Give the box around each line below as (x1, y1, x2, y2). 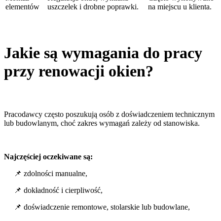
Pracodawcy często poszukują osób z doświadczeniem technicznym (4, 110, 215, 119)
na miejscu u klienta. (148, 2, 212, 11)
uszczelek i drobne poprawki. (47, 2, 139, 11)
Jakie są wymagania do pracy (4, 43, 202, 62)
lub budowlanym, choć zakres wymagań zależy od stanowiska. (4, 119, 200, 128)
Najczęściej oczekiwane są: (4, 152, 93, 161)
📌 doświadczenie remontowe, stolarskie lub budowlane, (14, 203, 190, 212)
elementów (5, 2, 39, 11)
